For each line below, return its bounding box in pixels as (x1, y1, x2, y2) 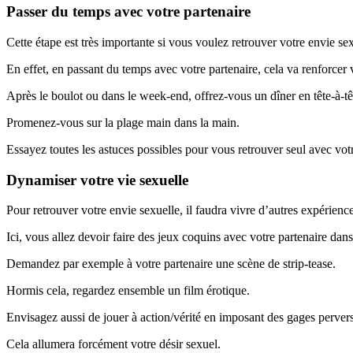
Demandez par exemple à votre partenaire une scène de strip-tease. (6, 257, 336, 271)
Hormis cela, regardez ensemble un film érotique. (6, 284, 250, 298)
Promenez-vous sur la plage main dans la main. (6, 115, 240, 129)
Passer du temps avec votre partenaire (6, 3, 251, 20)
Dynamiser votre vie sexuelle (6, 171, 188, 188)
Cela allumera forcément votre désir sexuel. (6, 337, 221, 351)
